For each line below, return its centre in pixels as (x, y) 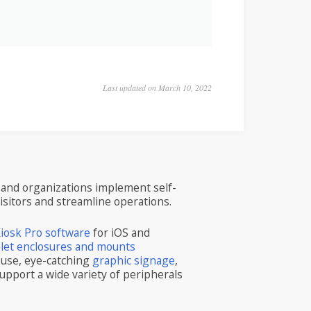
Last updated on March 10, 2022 (157, 87)
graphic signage (134, 260)
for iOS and (120, 232)
